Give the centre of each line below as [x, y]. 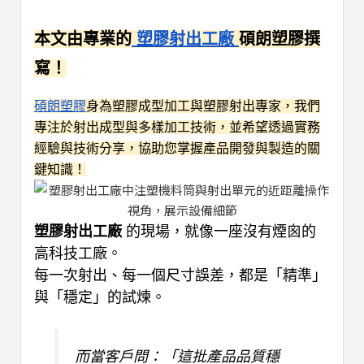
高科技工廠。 [78, 253]
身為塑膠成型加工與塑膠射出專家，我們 [203, 106]
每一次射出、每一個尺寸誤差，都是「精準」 [180, 275]
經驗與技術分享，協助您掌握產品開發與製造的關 [177, 148]
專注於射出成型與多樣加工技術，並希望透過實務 [177, 127]
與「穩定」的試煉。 [100, 297]
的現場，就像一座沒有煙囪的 [219, 232]
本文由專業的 [83, 39]
